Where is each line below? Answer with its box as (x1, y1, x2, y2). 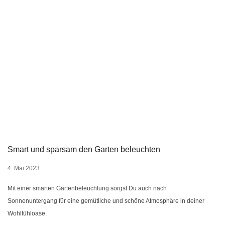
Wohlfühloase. (8, 210, 47, 217)
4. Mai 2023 (8, 165, 40, 172)
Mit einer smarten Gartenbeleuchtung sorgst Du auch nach (8, 185, 167, 192)
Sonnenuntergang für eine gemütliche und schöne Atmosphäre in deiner (8, 197, 204, 205)
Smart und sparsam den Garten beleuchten (8, 145, 160, 154)
